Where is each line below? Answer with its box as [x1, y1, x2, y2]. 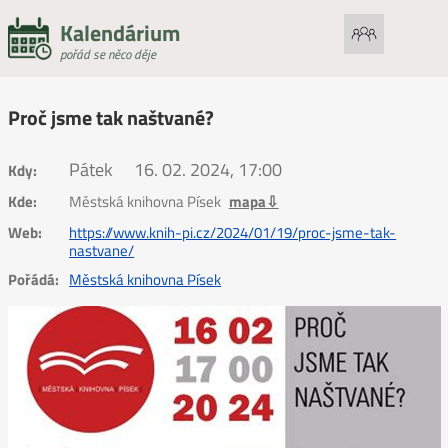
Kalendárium [59, 16, 180, 50]
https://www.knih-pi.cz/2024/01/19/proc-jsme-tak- [69, 220, 397, 244]
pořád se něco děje [59, 44, 156, 64]
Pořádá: [7, 267, 59, 291]
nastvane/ [69, 238, 135, 262]
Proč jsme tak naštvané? [7, 102, 214, 134]
